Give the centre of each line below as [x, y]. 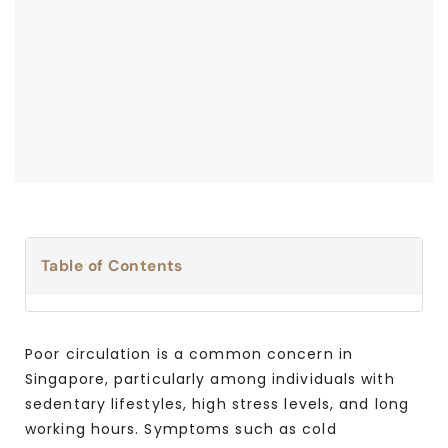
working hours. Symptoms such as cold [181, 428]
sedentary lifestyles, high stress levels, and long [217, 403]
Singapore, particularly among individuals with [210, 378]
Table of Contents [112, 266]
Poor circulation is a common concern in [189, 353]
